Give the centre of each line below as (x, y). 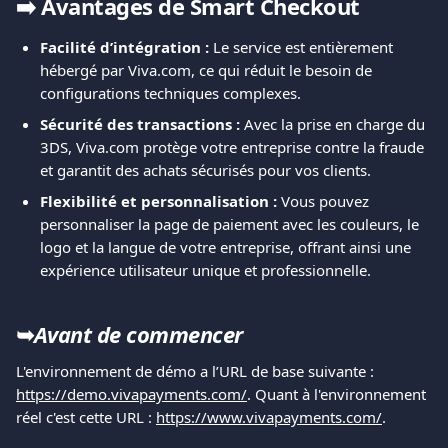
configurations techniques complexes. (170, 93)
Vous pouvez (325, 201)
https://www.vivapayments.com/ (269, 416)
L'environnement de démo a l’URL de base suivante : (197, 370)
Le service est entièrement (303, 47)
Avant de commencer (138, 333)
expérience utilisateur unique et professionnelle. (205, 270)
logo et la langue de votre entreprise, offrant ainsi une (227, 247)
